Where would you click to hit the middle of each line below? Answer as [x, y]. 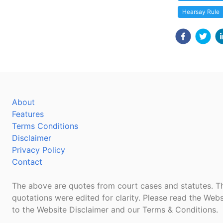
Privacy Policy [39, 150]
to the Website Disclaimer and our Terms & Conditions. [115, 210]
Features [28, 114]
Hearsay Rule [201, 12]
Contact [27, 162]
